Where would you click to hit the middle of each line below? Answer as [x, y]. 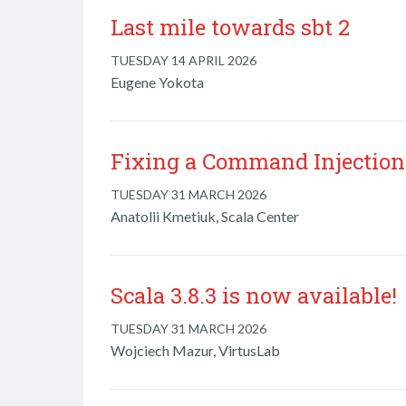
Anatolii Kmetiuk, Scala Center [205, 216]
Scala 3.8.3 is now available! [254, 295]
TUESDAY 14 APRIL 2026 [184, 60]
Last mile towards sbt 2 [230, 27]
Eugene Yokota [157, 82]
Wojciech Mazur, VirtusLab [195, 350]
